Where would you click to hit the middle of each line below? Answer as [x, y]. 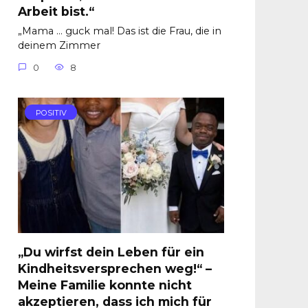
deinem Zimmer [59, 46]
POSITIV [51, 112]
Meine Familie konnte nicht [105, 285]
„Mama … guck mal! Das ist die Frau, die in [120, 31]
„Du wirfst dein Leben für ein [111, 252]
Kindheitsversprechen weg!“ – [115, 268]
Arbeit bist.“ [56, 11]
